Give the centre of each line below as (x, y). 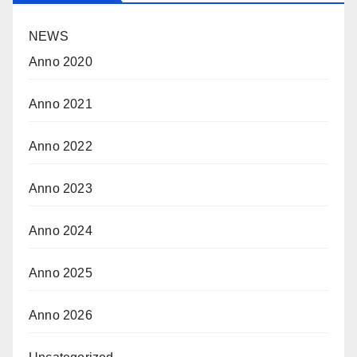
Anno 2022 (61, 146)
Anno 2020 (61, 61)
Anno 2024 (61, 230)
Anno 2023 (61, 188)
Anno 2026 (61, 315)
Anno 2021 (61, 104)
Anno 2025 (61, 273)
